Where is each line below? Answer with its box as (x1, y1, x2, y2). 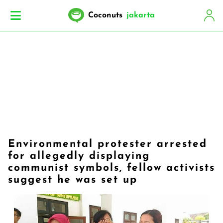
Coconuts (88, 11, 122, 19)
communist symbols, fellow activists (8, 163, 215, 173)
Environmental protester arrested (8, 139, 207, 149)
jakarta (126, 11, 155, 19)
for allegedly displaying (8, 151, 150, 161)
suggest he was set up (8, 175, 137, 185)
